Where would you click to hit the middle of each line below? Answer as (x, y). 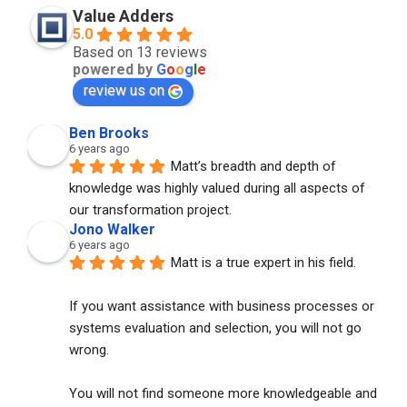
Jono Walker (112, 229)
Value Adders (123, 15)
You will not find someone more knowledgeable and (223, 393)
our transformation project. (150, 209)
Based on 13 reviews (140, 52)
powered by (114, 69)
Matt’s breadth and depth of (253, 166)
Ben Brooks (109, 133)
